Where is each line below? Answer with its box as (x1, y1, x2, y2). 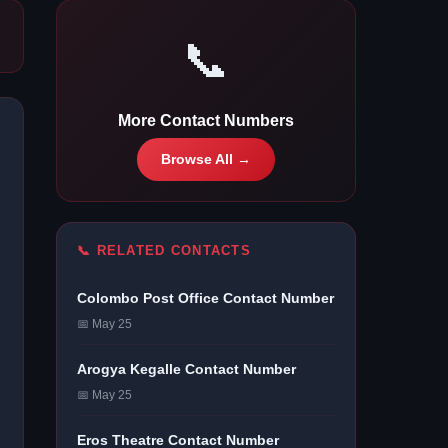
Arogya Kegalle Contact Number (77, 361, 296, 377)
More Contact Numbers (118, 112, 294, 129)
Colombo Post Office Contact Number (77, 290, 334, 306)
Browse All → (161, 152, 251, 167)
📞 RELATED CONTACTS (77, 243, 252, 258)
